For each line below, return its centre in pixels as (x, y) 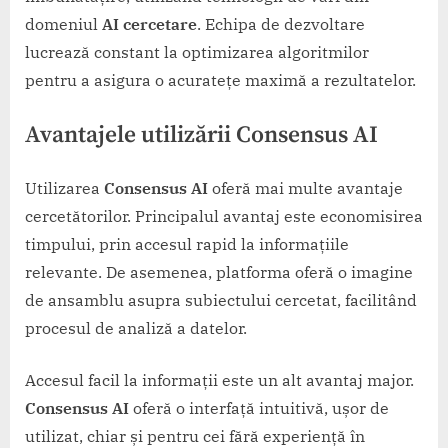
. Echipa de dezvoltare (281, 24)
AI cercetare (149, 24)
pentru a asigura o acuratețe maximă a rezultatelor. (220, 80)
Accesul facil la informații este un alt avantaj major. (219, 380)
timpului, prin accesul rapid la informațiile (187, 244)
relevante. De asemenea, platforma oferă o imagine (219, 272)
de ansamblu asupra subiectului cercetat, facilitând (221, 300)
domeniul (63, 24)
